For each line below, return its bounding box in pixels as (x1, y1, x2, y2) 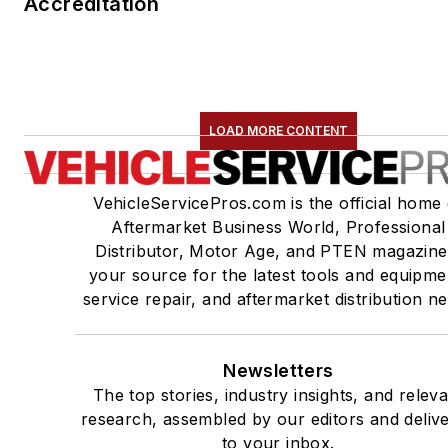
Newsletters (223, 360, 334, 382)
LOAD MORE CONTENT (208, 123, 348, 139)
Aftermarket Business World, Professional (111, 217, 446, 238)
